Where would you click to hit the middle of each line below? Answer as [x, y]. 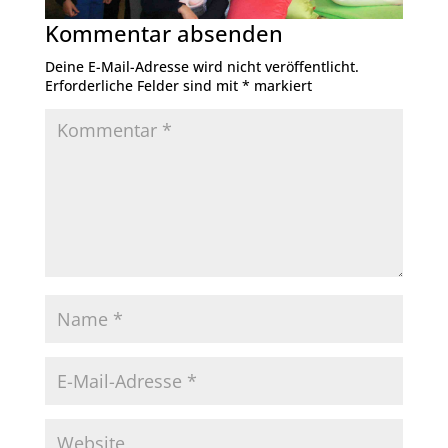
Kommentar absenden [163, 33]
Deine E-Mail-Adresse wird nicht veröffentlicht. [201, 67]
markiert [280, 86]
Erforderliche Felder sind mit [143, 86]
